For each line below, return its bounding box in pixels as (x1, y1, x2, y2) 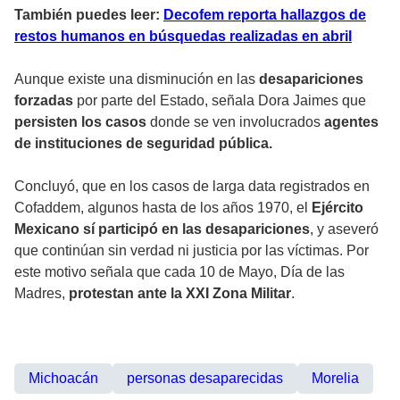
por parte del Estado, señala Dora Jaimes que (73, 93, 366, 109)
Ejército (308, 200, 363, 216)
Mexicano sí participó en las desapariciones (14, 221, 310, 237)
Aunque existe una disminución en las (14, 71, 259, 87)
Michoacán (29, 371, 98, 387)
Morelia (312, 371, 359, 387)
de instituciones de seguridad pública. (14, 136, 272, 152)
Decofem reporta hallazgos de (163, 7, 366, 23)
